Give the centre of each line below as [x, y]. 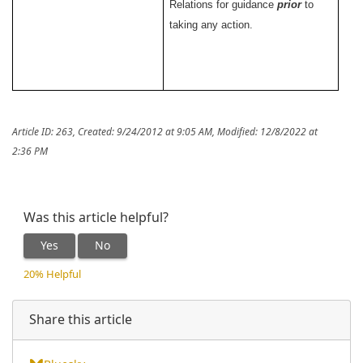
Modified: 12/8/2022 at [267, 132]
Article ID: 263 [43, 132]
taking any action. [215, 24]
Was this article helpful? [96, 217]
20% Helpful [52, 274]
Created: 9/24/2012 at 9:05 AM [145, 132]
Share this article [81, 319]
